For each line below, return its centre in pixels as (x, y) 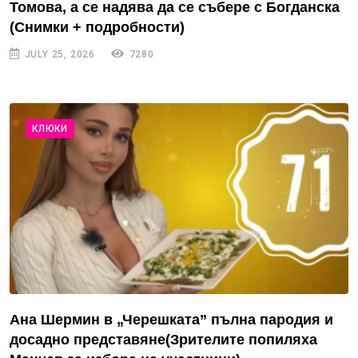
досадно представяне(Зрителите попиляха (163, 339)
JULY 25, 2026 (58, 55)
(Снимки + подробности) (97, 28)
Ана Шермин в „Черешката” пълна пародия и (171, 319)
